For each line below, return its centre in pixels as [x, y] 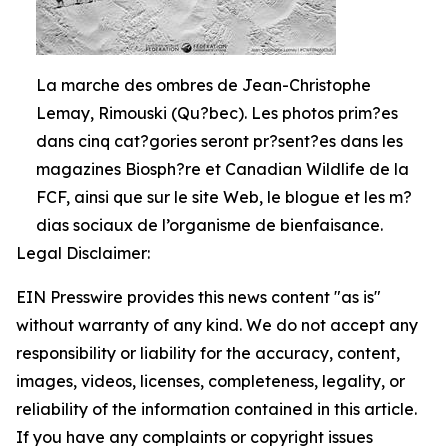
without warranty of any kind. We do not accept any [217, 325]
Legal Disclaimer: [83, 253]
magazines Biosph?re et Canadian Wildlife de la [222, 169]
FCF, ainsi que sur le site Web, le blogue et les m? [224, 197]
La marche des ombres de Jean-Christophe [203, 85]
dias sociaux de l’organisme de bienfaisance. [209, 225]
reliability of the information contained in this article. [216, 409]
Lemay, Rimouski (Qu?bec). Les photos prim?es [217, 113]
